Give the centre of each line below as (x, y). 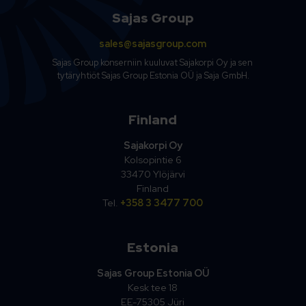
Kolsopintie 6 (153, 159)
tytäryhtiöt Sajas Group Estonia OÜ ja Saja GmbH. (153, 75)
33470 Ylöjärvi (153, 173)
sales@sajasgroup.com (153, 43)
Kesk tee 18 (153, 287)
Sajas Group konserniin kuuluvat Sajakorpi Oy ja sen (153, 62)
